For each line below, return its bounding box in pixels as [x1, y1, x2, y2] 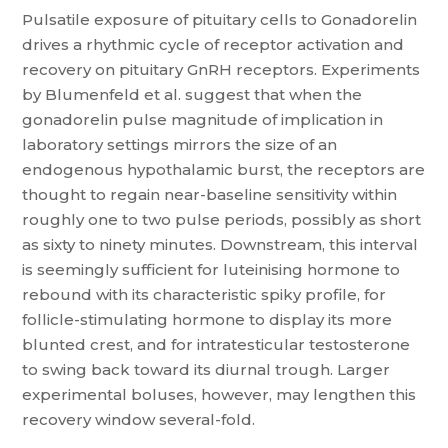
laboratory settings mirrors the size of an [22, 135, 338, 154]
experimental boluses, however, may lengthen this [22, 385, 417, 404]
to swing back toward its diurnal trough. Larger [22, 360, 391, 379]
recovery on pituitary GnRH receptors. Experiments [22, 60, 421, 79]
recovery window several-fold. [22, 410, 256, 429]
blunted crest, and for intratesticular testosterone [22, 335, 411, 354]
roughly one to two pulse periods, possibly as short [22, 210, 422, 229]
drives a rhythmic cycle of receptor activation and [22, 35, 405, 54]
